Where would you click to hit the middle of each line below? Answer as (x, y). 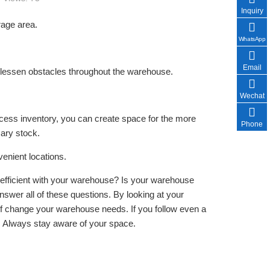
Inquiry (252, 11)
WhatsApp (252, 39)
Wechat (252, 96)
